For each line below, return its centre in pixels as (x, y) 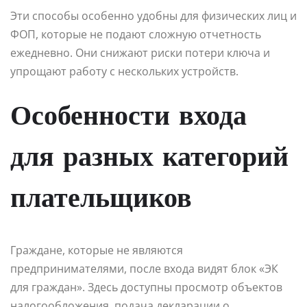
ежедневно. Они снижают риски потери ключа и (140, 53)
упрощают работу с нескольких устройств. (124, 72)
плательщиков (101, 200)
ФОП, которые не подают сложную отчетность (136, 35)
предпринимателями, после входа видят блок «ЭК (144, 269)
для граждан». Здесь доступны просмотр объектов (146, 287)
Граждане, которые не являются (97, 250)
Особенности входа (128, 118)
